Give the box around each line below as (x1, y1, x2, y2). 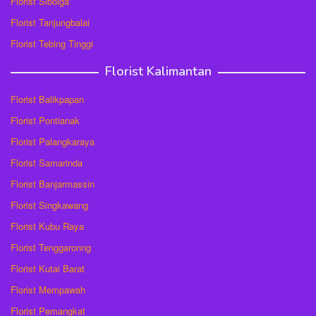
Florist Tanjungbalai (11, 16, 90, 29)
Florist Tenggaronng (11, 241, 91, 254)
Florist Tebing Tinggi (11, 37, 93, 50)
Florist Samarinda (11, 156, 83, 169)
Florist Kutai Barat (11, 262, 85, 275)
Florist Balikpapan (11, 92, 84, 106)
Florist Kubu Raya (11, 219, 84, 233)
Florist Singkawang (11, 198, 88, 212)
